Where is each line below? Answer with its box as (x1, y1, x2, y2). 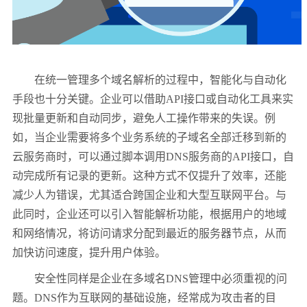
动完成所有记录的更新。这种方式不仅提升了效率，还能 (12, 170, 286, 182)
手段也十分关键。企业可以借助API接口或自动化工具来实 (12, 93, 293, 106)
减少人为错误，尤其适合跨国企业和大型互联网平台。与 (12, 189, 286, 201)
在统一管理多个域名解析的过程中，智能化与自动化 (12, 74, 286, 86)
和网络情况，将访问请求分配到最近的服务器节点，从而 (12, 228, 286, 240)
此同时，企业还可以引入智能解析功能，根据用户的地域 (12, 208, 286, 221)
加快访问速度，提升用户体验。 (12, 247, 166, 259)
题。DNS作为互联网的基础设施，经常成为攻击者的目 (12, 292, 276, 304)
